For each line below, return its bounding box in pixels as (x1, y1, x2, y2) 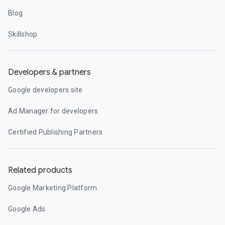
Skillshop (8, 30, 38, 38)
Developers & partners (8, 67, 91, 77)
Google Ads (8, 205, 46, 213)
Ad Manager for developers (8, 107, 98, 115)
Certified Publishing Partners (8, 128, 103, 136)
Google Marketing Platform (8, 184, 97, 192)
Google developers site (8, 86, 83, 94)
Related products (8, 165, 72, 175)
